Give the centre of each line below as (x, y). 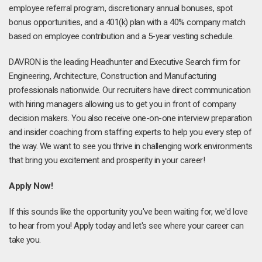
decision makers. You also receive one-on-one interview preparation (130, 118)
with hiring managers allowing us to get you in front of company (123, 104)
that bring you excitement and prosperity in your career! (107, 160)
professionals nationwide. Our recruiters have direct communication (130, 90)
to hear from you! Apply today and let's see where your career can (126, 226)
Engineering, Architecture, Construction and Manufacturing (113, 76)
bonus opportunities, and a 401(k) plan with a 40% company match (127, 22)
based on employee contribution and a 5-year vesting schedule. (121, 36)
